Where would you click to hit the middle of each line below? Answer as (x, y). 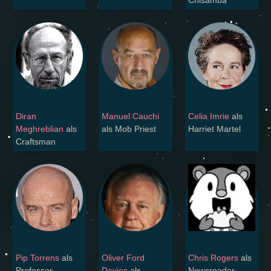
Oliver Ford (123, 258)
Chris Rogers (213, 258)
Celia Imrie (208, 116)
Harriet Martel (214, 129)
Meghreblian (40, 129)
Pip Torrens (38, 258)
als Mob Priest (129, 129)
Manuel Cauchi (131, 116)
